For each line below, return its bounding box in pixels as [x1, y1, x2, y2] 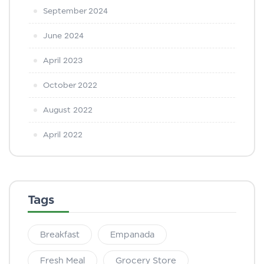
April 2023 [43, 55, 82, 65]
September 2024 [43, 6, 108, 15]
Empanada [110, 229, 154, 239]
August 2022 [43, 105, 93, 114]
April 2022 [43, 130, 82, 139]
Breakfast [40, 229, 80, 239]
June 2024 [43, 31, 84, 40]
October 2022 [43, 80, 97, 90]
